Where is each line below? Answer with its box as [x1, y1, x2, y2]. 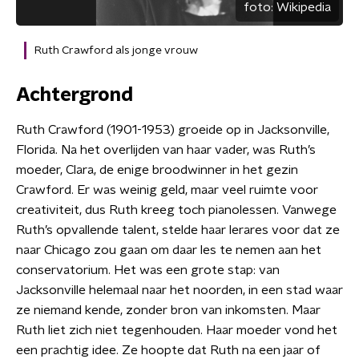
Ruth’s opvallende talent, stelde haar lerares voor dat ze [16, 223, 340, 236]
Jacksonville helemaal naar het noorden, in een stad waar [16, 283, 343, 296]
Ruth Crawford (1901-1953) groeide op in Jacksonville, [16, 123, 329, 136]
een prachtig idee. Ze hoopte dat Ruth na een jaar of [16, 343, 321, 357]
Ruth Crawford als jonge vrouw [34, 44, 198, 56]
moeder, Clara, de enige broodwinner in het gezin [16, 163, 298, 176]
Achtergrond [16, 85, 133, 105]
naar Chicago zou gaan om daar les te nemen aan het [16, 243, 321, 256]
